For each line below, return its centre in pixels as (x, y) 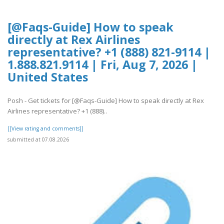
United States (48, 77)
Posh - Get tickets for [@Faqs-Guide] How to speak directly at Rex (106, 100)
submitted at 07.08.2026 (38, 139)
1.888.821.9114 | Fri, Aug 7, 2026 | (102, 65)
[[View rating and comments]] (45, 128)
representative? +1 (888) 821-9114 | (109, 52)
